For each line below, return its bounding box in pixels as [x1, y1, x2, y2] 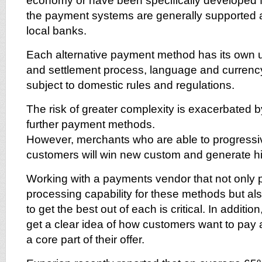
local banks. [26, 25, 87, 37]
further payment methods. [26, 118, 155, 130]
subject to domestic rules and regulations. [26, 79, 235, 91]
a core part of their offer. [26, 233, 144, 246]
